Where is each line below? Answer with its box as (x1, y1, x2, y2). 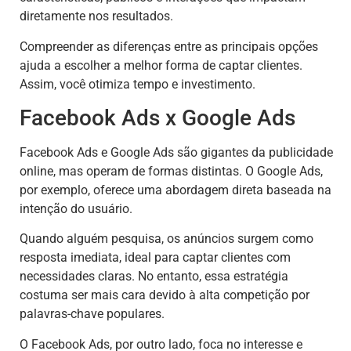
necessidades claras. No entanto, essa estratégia (20, 269, 288, 284)
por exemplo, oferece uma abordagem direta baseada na (20, 182, 331, 197)
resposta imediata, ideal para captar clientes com (20, 250, 291, 266)
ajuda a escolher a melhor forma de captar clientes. (20, 57, 302, 73)
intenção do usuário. (20, 201, 132, 216)
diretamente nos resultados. (20, 9, 173, 24)
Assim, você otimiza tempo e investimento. (20, 76, 255, 92)
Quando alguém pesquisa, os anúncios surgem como (20, 231, 313, 247)
